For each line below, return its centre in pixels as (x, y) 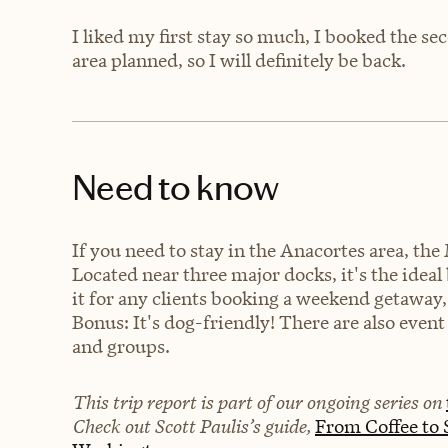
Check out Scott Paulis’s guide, (193, 426)
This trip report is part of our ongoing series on (259, 402)
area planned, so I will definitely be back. (239, 60)
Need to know (175, 187)
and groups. (121, 346)
